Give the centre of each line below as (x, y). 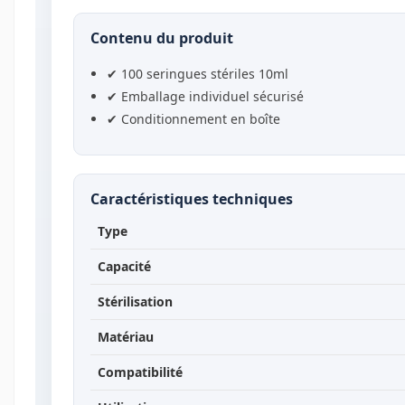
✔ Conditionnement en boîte (193, 118)
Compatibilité (140, 372)
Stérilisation (135, 302)
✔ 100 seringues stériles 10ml (197, 73)
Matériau (125, 337)
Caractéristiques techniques (191, 198)
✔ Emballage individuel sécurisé (205, 96)
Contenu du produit (161, 38)
